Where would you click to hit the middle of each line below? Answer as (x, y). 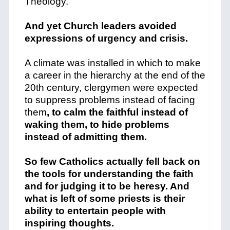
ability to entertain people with (95, 211)
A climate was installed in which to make (112, 63)
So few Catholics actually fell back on (112, 161)
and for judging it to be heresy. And (107, 186)
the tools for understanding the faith (109, 174)
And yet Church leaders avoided (100, 26)
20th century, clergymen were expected (111, 88)
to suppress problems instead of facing (110, 100)
